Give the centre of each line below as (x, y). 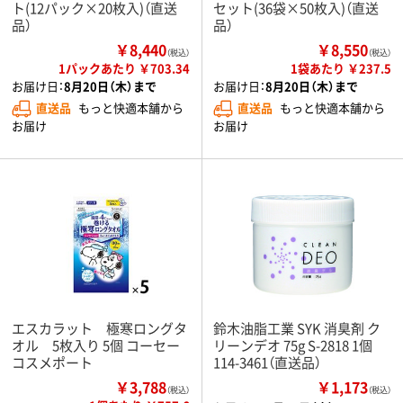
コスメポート (52, 362)
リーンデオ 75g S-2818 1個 (293, 345)
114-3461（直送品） (267, 362)
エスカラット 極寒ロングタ (99, 327)
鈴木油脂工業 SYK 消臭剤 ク (297, 327)
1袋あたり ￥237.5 (341, 67)
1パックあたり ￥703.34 (124, 67)
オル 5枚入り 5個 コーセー (96, 345)
